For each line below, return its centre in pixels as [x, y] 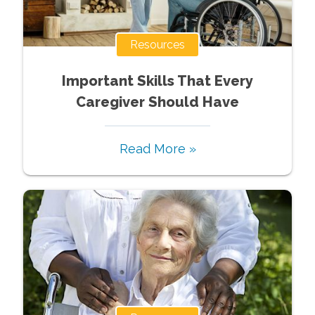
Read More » [157, 148]
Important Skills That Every [157, 81]
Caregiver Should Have [157, 102]
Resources [157, 44]
